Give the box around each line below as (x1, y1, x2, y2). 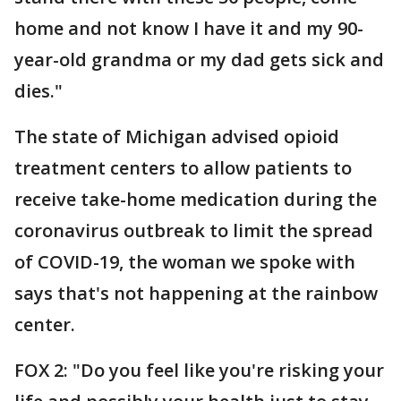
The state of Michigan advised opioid (14, 124, 339, 149)
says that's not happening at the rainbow (14, 281, 378, 305)
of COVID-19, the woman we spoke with (14, 250, 355, 274)
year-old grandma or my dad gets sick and (14, 47, 384, 72)
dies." (14, 79, 67, 103)
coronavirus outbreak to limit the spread (14, 218, 373, 243)
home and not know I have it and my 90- (14, 16, 363, 40)
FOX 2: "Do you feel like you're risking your (14, 358, 384, 382)
